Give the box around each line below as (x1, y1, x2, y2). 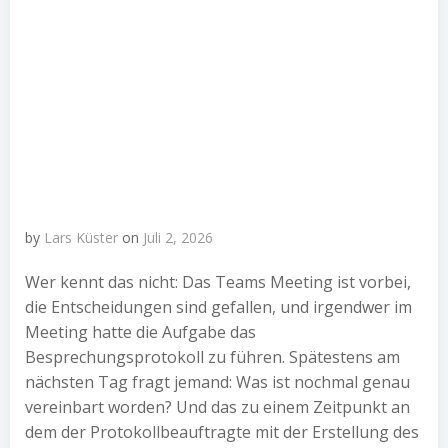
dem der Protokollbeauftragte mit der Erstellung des (25, 421, 419, 443)
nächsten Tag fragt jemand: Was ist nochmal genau (25, 371, 410, 393)
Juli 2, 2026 (143, 228, 213, 247)
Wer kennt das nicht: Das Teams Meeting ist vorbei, (25, 271, 411, 293)
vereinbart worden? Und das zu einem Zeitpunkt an (25, 396, 410, 418)
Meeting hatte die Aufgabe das (25, 321, 256, 343)
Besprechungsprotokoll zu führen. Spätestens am (25, 346, 400, 368)
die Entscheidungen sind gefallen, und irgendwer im (25, 296, 412, 318)
